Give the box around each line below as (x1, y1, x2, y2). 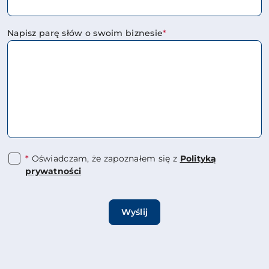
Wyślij (121, 207, 148, 217)
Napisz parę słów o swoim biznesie (7, 28, 163, 38)
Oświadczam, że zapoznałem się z (29, 153, 180, 164)
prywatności (25, 166, 82, 177)
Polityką (180, 153, 217, 164)
